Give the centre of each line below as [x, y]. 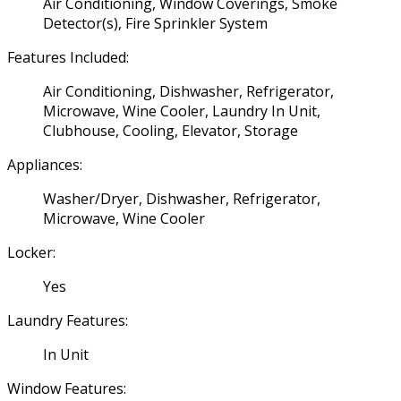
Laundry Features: [68, 320]
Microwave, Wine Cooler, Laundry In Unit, [182, 111]
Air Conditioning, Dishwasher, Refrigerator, [188, 91]
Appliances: [45, 164]
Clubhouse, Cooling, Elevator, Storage [171, 130]
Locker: [31, 252]
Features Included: [68, 57]
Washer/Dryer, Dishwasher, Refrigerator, [182, 198]
